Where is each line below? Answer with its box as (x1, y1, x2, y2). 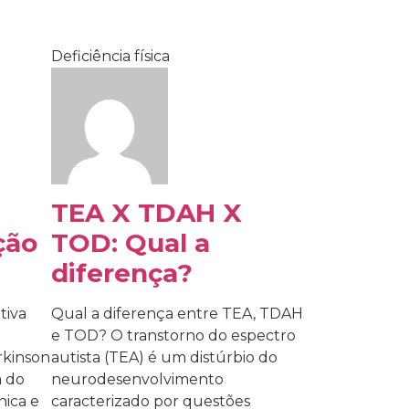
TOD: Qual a (51, 227, 210, 259)
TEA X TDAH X (51, 197, 242, 229)
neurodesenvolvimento (51, 371, 224, 389)
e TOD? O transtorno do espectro (51, 327, 296, 345)
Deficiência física (51, 47, 170, 66)
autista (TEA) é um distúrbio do (51, 349, 278, 367)
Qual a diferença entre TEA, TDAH (51, 305, 303, 323)
